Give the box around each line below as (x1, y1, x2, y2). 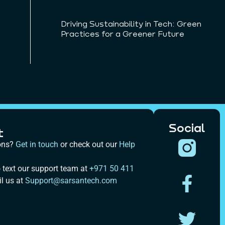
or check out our (58, 140, 119, 150)
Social (169, 120, 205, 135)
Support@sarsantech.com (25, 176, 117, 186)
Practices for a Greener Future (61, 29, 185, 39)
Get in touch (15, 140, 58, 150)
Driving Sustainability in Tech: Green (61, 19, 202, 29)
